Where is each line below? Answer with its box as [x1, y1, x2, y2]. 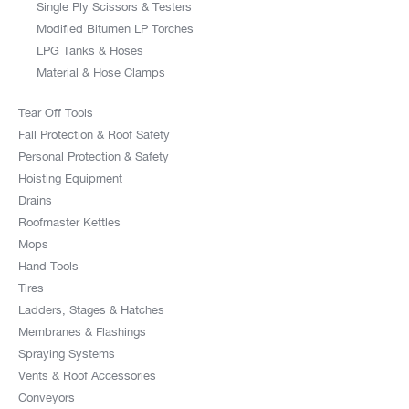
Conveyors [18, 390, 75, 404]
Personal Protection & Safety [18, 149, 169, 163]
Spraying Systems [18, 346, 115, 361]
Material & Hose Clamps [37, 65, 165, 79]
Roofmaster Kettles [18, 215, 121, 229]
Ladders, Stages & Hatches [18, 302, 164, 317]
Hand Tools [18, 258, 79, 273]
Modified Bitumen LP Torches [37, 21, 194, 36]
